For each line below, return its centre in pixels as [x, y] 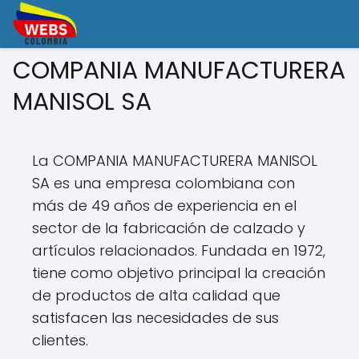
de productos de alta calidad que [156, 295]
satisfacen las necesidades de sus [155, 318]
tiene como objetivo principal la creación [179, 273]
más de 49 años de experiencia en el [164, 206]
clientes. [60, 340]
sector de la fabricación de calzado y [169, 228]
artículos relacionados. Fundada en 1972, [179, 250]
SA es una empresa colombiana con [163, 183]
